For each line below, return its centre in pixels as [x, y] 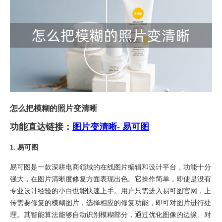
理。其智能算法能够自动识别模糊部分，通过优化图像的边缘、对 [111, 215]
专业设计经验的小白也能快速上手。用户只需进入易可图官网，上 [111, 191]
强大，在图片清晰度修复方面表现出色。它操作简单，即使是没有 [111, 179]
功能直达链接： [41, 127]
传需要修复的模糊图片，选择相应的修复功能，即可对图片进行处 [111, 203]
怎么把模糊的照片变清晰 [54, 108]
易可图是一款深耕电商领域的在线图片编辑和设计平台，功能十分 [111, 167]
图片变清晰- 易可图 [111, 127]
